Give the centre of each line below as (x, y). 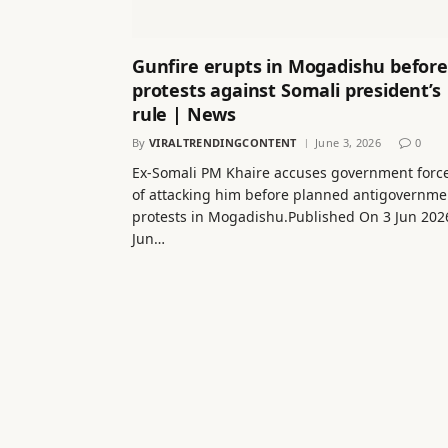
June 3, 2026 (347, 143)
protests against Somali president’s (286, 90)
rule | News (184, 114)
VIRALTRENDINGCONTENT (223, 143)
